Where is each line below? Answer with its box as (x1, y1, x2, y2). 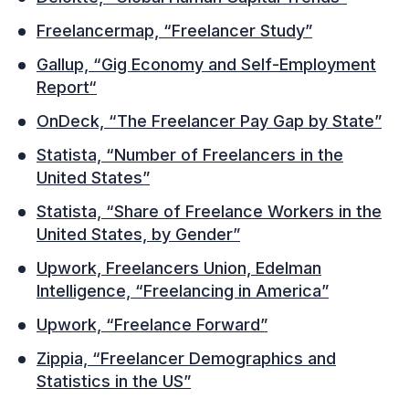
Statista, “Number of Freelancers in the (37, 145, 343, 164)
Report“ (37, 78, 97, 97)
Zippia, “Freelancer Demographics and (37, 349, 336, 368)
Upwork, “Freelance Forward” (37, 315, 267, 334)
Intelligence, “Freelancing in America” (37, 281, 329, 300)
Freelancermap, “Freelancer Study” (37, 21, 312, 40)
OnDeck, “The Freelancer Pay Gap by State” (37, 111, 382, 131)
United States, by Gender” (37, 225, 240, 244)
